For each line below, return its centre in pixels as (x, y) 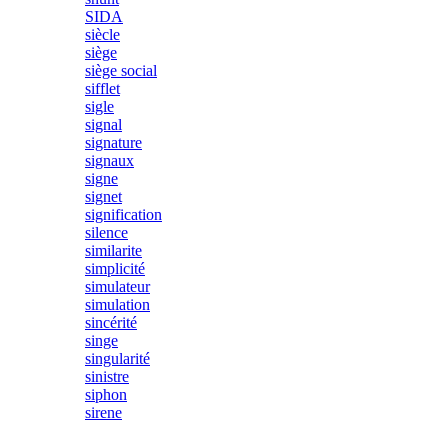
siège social (121, 70)
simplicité (115, 268)
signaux (109, 160)
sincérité (111, 322)
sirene (103, 412)
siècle (102, 34)
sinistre (107, 376)
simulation (117, 304)
